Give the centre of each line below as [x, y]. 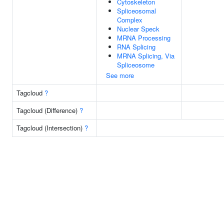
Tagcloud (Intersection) [50, 128]
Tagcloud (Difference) [48, 110]
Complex [130, 20]
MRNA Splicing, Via [146, 56]
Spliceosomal [136, 11]
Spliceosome [136, 65]
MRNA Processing [144, 38]
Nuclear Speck [138, 29]
